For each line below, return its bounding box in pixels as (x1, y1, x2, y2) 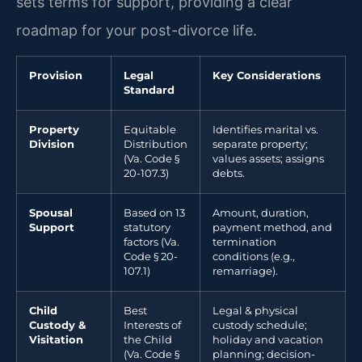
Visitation (29, 334, 83, 347)
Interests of (124, 319, 181, 332)
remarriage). (213, 265, 278, 278)
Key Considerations (213, 69, 321, 82)
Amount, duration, (213, 207, 309, 220)
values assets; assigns (213, 153, 324, 166)
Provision (29, 69, 82, 82)
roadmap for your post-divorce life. (16, 21, 257, 39)
